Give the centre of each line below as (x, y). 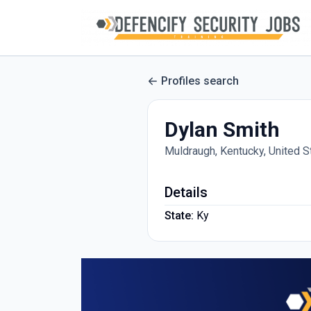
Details (186, 192)
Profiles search (200, 81)
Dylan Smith (222, 129)
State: (179, 216)
